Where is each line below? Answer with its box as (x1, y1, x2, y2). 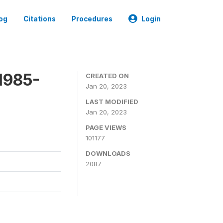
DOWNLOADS (86, 149, 130, 157)
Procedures (72, 14, 112, 23)
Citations (23, 14, 56, 23)
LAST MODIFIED (86, 98, 138, 106)
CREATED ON (86, 72, 129, 80)
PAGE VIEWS (86, 123, 126, 131)
